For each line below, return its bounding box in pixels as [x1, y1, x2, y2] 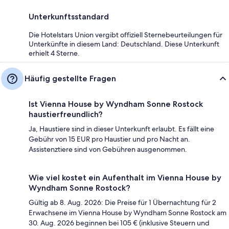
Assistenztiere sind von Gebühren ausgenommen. [29, 144, 187, 154]
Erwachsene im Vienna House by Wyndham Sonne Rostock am [29, 208, 226, 217]
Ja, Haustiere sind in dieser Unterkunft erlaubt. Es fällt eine [29, 124, 214, 133]
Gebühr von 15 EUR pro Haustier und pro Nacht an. [29, 134, 190, 144]
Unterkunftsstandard [29, 11, 109, 21]
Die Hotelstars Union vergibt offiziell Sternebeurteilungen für [29, 30, 222, 39]
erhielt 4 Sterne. [29, 48, 80, 58]
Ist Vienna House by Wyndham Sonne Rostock [29, 99, 203, 109]
